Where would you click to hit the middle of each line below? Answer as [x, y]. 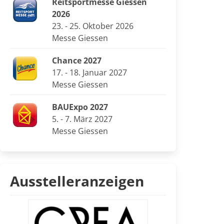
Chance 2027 [76, 60]
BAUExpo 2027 [80, 107]
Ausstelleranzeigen [77, 181]
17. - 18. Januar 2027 [89, 72]
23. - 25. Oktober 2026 [92, 26]
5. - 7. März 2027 [82, 119]
